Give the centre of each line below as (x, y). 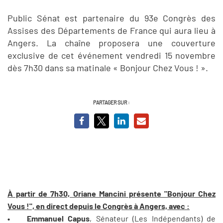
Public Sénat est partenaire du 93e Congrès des (111, 18)
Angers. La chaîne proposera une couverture (111, 43)
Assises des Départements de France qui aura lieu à (111, 30)
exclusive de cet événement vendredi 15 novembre (111, 55)
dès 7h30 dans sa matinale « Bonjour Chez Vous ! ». (108, 67)
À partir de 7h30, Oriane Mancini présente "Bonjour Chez (111, 194)
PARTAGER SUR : (111, 102)
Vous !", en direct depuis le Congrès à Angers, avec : (99, 206)
